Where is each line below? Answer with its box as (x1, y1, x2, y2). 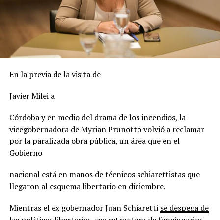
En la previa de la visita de (9, 68, 101, 80)
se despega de (160, 202, 209, 213)
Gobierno (9, 147, 42, 158)
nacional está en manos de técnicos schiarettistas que (9, 168, 200, 180)
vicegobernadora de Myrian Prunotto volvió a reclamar (9, 123, 204, 135)
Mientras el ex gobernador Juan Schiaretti (9, 202, 160, 213)
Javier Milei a (9, 90, 55, 101)
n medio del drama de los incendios (51, 111, 175, 123)
